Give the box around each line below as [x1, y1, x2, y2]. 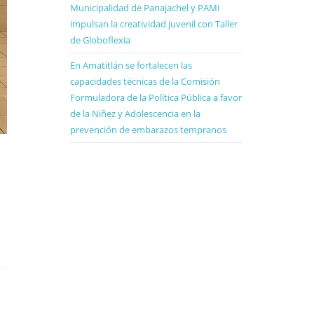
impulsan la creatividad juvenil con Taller [70, 18, 238, 30]
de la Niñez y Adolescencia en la [70, 107, 200, 120]
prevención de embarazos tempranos [70, 123, 226, 136]
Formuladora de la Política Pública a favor [70, 91, 242, 104]
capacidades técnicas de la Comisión [70, 75, 220, 88]
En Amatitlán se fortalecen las [70, 59, 192, 71]
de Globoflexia [70, 34, 130, 46]
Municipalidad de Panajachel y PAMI [70, 1, 220, 14]
